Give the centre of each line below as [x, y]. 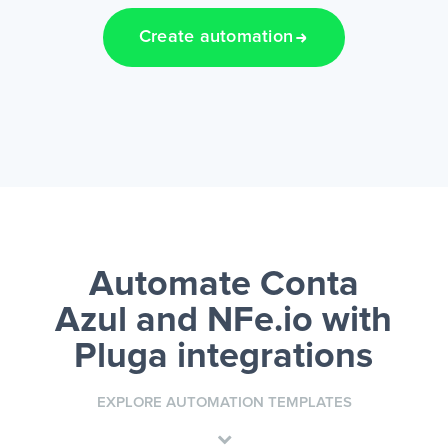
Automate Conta [223, 285]
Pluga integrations [224, 357]
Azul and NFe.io [184, 321]
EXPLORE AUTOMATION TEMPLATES [224, 403]
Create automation [216, 37]
